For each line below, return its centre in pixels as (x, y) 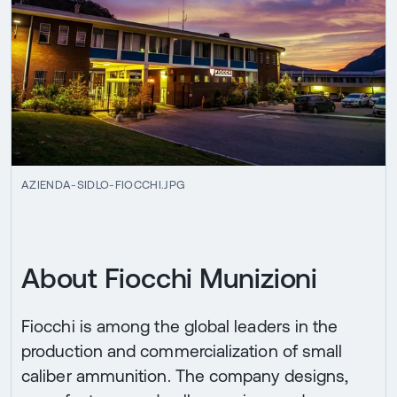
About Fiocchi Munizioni (169, 278)
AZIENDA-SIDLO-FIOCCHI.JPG (104, 185)
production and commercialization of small (182, 350)
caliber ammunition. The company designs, (185, 375)
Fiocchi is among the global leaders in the (180, 326)
